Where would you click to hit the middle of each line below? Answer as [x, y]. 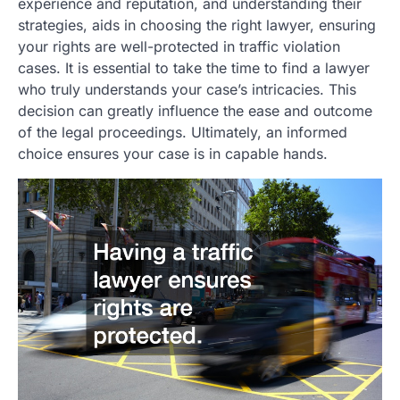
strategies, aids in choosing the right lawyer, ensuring [197, 25]
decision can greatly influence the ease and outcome [195, 111]
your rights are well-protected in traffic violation [179, 47]
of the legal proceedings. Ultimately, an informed [183, 133]
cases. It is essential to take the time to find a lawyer [194, 68]
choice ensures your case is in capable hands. [173, 154]
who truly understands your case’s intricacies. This [187, 90]
